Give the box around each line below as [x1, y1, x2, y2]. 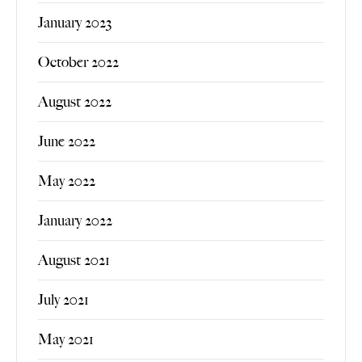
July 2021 [38, 290, 89, 309]
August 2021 [38, 250, 110, 269]
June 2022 [38, 132, 95, 150]
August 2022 [38, 92, 112, 111]
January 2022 [38, 211, 112, 229]
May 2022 [38, 171, 95, 190]
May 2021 [38, 330, 94, 348]
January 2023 [38, 13, 112, 32]
